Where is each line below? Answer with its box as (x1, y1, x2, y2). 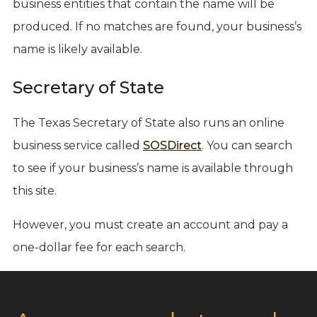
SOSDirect (142, 138, 202, 152)
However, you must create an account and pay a (12, 217, 288, 231)
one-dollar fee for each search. (12, 240, 185, 254)
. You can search (201, 138, 292, 152)
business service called (12, 138, 143, 152)
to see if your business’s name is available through (12, 161, 293, 175)
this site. (12, 183, 57, 197)
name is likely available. (12, 42, 145, 56)
